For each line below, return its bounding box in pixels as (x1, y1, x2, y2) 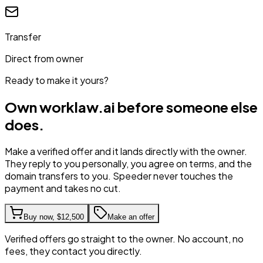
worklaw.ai (39, 97, 115, 116)
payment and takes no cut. (5, 181, 121, 194)
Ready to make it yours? (5, 73, 109, 86)
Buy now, (23, 212, 57, 221)
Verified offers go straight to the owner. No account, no (5, 232, 244, 245)
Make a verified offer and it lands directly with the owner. (5, 144, 247, 157)
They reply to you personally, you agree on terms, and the (5, 157, 252, 170)
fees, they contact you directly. (5, 244, 142, 257)
